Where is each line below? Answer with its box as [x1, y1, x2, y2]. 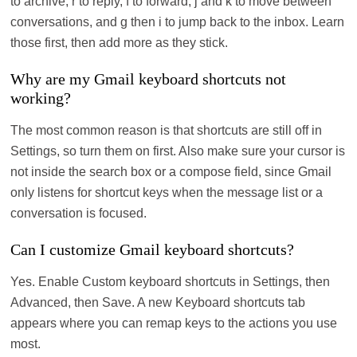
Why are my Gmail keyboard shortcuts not [10, 69, 287, 88]
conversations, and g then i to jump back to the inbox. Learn [10, 14, 345, 29]
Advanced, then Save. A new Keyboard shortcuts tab [10, 295, 306, 309]
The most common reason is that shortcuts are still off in [10, 123, 323, 137]
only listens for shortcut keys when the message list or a [10, 185, 324, 199]
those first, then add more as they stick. [10, 35, 229, 49]
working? [10, 88, 72, 107]
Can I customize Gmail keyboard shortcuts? [10, 240, 295, 258]
